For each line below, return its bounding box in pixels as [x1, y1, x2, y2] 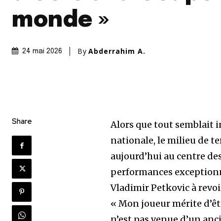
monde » [12, 9, 110, 33]
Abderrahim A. [88, 46, 146, 56]
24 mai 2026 [22, 48, 62, 55]
